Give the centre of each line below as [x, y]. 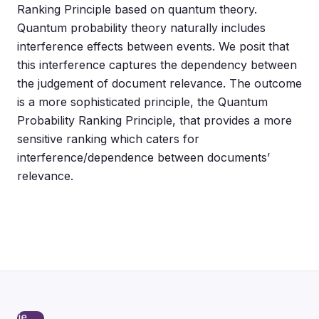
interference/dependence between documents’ [143, 158]
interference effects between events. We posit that [153, 47]
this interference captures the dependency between [157, 65]
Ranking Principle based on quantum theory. [137, 10]
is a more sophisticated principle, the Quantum [142, 102]
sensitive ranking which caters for [108, 139]
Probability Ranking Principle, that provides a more [155, 121]
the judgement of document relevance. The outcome [159, 84]
